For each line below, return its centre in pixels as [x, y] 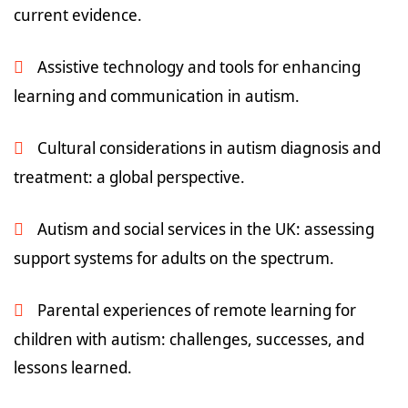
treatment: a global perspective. [129, 177]
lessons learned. [73, 367]
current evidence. [78, 15]
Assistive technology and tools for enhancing [199, 66]
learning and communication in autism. [157, 96]
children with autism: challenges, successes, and [189, 339]
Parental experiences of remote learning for [197, 310]
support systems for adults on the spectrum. [174, 258]
